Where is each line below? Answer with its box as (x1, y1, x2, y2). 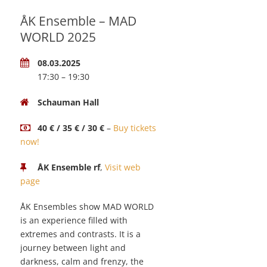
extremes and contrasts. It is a (20, 228, 141, 240)
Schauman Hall (38, 97, 99, 108)
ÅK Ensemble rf (38, 162, 100, 173)
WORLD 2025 (20, 29, 96, 46)
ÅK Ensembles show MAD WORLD (20, 201, 154, 213)
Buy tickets (113, 122, 156, 134)
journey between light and (20, 242, 126, 254)
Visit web (105, 162, 141, 173)
